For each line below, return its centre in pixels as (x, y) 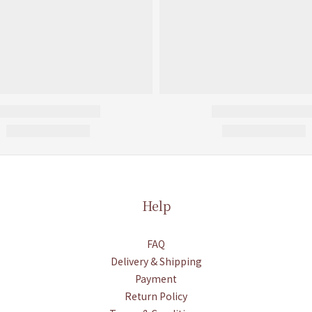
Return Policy (156, 296)
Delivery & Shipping (156, 261)
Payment (156, 279)
